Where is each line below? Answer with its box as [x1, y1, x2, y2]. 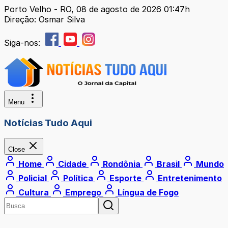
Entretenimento [156, 173, 222, 184]
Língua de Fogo [116, 187, 179, 198]
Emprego [63, 187, 103, 198]
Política [61, 173, 95, 184]
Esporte [107, 173, 144, 184]
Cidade [56, 159, 89, 169]
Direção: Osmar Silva [4, 14, 85, 24]
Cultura [16, 187, 51, 198]
